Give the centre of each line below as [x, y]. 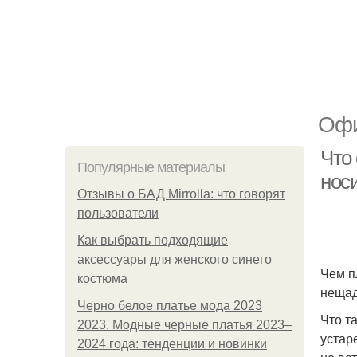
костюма [102, 279]
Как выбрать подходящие [153, 240]
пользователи [118, 213]
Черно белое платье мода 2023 [170, 306]
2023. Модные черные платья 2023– [184, 325]
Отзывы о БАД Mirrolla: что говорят [181, 194]
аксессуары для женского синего [175, 259]
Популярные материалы [151, 167]
